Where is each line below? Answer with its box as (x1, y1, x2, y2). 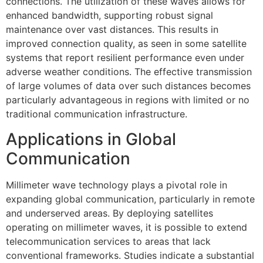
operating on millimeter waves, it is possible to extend (6, 221, 247, 233)
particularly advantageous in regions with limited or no (6, 94, 249, 106)
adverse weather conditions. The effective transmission (6, 66, 252, 78)
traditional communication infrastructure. (6, 108, 187, 120)
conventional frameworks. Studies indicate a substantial (6, 249, 254, 261)
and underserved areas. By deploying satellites (6, 207, 213, 219)
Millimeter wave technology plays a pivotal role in (6, 178, 227, 191)
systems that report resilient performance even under (6, 52, 244, 64)
